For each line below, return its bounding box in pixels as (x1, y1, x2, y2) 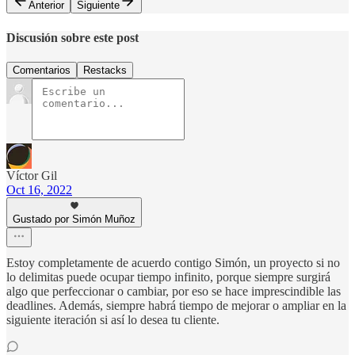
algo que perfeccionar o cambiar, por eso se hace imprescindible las (6, 284, 341, 298)
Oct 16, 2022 (6, 182, 72, 197)
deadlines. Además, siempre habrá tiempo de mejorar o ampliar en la (6, 298, 346, 312)
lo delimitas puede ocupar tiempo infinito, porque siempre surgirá (6, 269, 330, 284)
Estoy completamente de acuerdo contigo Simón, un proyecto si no (6, 255, 340, 269)
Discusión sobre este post (6, 30, 139, 44)
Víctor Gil (6, 168, 57, 182)
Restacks (83, 63, 127, 76)
